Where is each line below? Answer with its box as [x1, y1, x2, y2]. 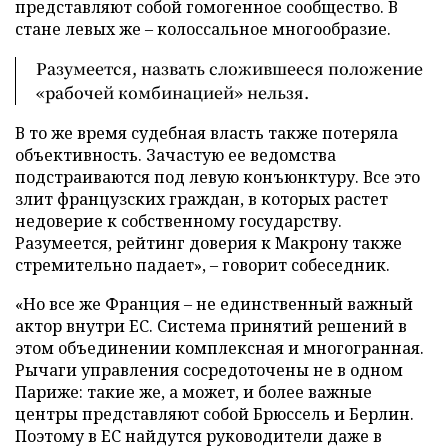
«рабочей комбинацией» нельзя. [36, 80, 309, 104]
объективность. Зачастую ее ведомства [15, 143, 336, 166]
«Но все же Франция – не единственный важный [15, 292, 413, 315]
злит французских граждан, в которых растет [15, 187, 388, 210]
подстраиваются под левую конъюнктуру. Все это [15, 165, 420, 188]
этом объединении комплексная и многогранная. [15, 336, 424, 359]
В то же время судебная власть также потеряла [15, 121, 398, 144]
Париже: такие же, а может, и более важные [15, 380, 372, 403]
